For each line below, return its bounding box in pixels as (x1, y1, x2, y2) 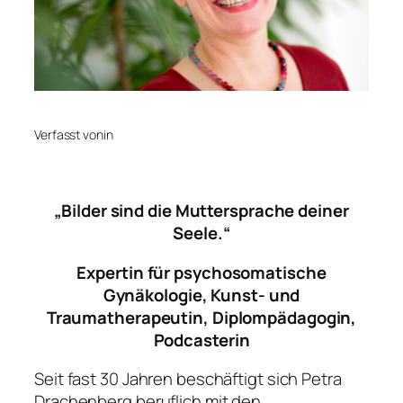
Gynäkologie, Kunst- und (103, 282, 300, 307)
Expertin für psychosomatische (76, 260, 327, 284)
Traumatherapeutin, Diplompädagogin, (46, 305, 357, 329)
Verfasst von (34, 125, 103, 143)
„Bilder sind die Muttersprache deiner (54, 199, 349, 223)
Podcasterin (153, 327, 250, 352)
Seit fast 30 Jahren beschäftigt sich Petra (34, 367, 342, 391)
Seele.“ (173, 221, 230, 246)
